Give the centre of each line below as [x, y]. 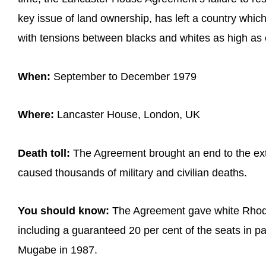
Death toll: [44, 153]
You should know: [64, 211]
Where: [36, 115]
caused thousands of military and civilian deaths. [132, 172]
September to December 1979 [123, 76]
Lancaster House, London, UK [127, 115]
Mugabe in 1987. [58, 250]
